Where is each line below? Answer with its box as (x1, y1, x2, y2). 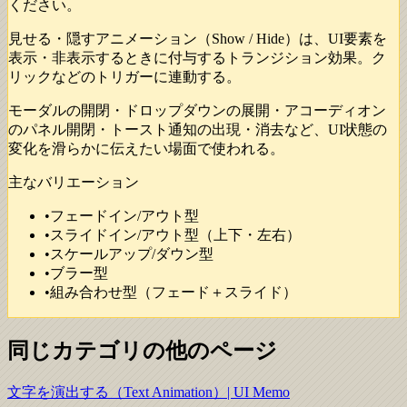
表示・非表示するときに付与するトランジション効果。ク (8, 50, 386, 66)
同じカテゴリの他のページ (7, 339, 277, 363)
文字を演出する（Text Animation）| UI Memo (7, 384, 290, 401)
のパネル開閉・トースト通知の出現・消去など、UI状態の (8, 122, 387, 138)
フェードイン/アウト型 (50, 208, 199, 224)
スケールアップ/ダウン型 (50, 246, 213, 263)
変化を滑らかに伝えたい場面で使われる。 (8, 141, 284, 157)
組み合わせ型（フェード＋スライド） (50, 284, 297, 301)
